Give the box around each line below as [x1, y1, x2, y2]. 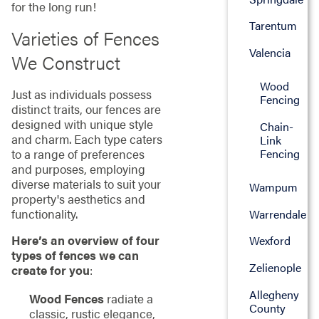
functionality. [11, 204, 78, 222]
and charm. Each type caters [11, 130, 162, 147]
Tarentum [249, 17, 297, 34]
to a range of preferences [11, 145, 145, 162]
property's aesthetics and [11, 189, 145, 207]
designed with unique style [11, 115, 153, 132]
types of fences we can [11, 246, 139, 264]
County [249, 299, 286, 316]
